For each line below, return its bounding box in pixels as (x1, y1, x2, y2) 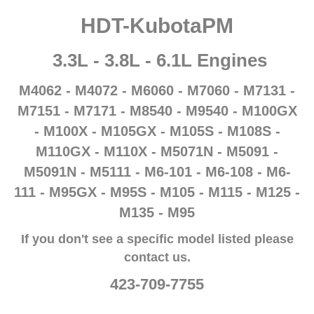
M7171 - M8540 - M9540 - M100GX (73, 103, 297, 118)
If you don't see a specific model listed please (20, 232, 294, 246)
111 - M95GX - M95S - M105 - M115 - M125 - (14, 184, 300, 200)
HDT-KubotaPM (81, 14, 233, 37)
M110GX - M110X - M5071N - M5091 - (36, 144, 278, 159)
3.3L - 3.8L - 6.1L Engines (47, 50, 267, 71)
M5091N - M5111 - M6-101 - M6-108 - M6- (23, 164, 291, 179)
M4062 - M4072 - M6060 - (19, 83, 187, 98)
